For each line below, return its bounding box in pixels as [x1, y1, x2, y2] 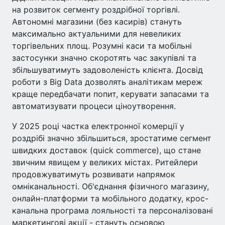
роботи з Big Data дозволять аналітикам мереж [12, 77, 202, 87]
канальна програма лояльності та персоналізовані [12, 205, 213, 215]
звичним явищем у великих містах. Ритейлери [12, 157, 198, 167]
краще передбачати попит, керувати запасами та [12, 89, 209, 99]
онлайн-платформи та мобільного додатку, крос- [12, 193, 208, 203]
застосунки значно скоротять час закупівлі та [12, 53, 196, 63]
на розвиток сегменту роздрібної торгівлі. [12, 5, 180, 15]
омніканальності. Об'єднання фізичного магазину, [12, 181, 209, 191]
